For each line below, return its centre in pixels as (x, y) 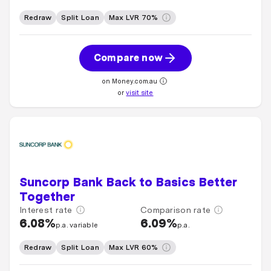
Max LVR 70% (133, 18)
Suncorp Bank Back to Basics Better (128, 182)
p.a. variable (77, 225)
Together (47, 197)
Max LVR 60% (133, 247)
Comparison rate (176, 210)
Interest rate (46, 210)
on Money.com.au (129, 81)
